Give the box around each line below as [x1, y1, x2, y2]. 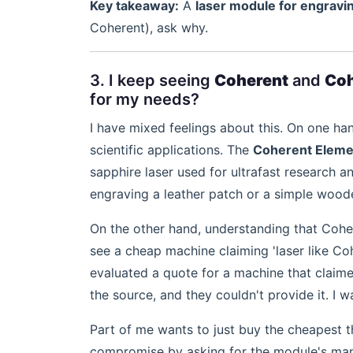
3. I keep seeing [90, 71, 214, 90]
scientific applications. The [90, 142, 253, 158]
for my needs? [90, 90, 199, 109]
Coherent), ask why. [90, 20, 208, 35]
